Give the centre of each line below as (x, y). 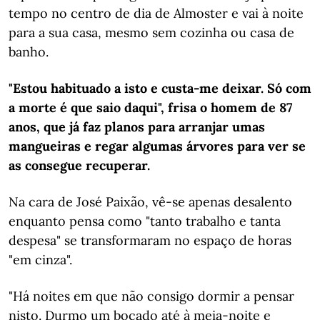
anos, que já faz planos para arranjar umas (137, 127)
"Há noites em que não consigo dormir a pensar (151, 296)
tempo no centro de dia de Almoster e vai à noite (156, 13)
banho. (29, 52)
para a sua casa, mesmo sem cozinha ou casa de (151, 32)
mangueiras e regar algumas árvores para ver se (157, 146)
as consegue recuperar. (79, 165)
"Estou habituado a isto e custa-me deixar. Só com (160, 88)
